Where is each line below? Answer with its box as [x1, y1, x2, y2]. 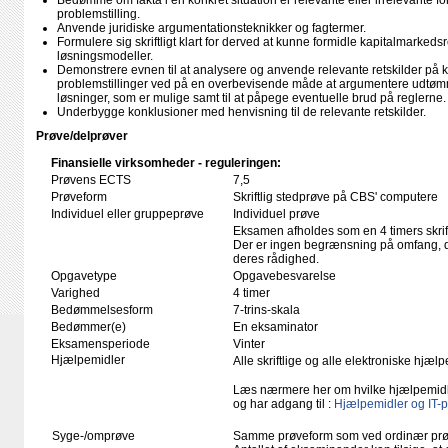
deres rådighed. [233, 252, 319, 266]
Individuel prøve [233, 207, 320, 221]
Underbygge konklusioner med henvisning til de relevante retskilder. [57, 105, 426, 119]
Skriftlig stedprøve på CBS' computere [233, 190, 438, 204]
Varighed [51, 286, 100, 300]
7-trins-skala [233, 303, 300, 317]
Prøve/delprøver [36, 129, 128, 143]
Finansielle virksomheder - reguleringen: [51, 156, 281, 170]
